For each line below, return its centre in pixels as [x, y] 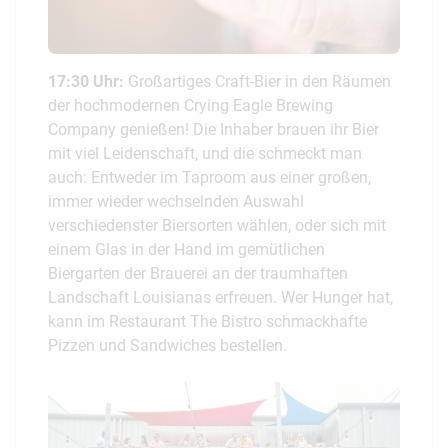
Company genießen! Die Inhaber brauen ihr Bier [213, 129]
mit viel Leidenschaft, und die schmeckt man [205, 153]
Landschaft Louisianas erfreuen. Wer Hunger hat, [220, 297]
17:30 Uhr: [88, 81]
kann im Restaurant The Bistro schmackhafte [207, 321]
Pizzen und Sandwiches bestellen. [167, 345]
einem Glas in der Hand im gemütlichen [186, 249]
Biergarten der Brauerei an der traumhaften [198, 273]
